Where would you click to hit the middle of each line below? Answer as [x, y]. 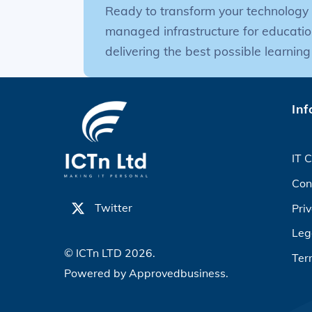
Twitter [112, 208]
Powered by [96, 273]
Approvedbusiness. [179, 273]
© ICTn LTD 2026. [110, 253]
